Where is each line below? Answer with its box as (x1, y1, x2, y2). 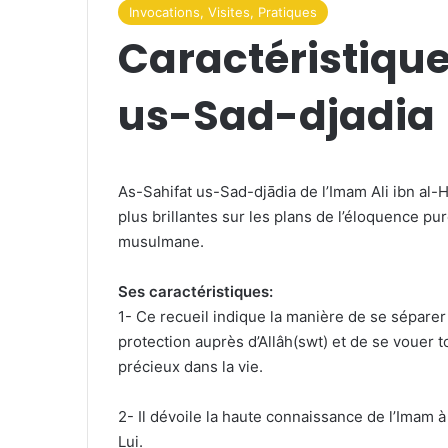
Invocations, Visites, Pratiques (129, 4, 317, 21)
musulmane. (118, 232, 204, 252)
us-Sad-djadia (118, 87, 435, 145)
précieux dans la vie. (118, 357, 263, 377)
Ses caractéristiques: (118, 282, 273, 302)
